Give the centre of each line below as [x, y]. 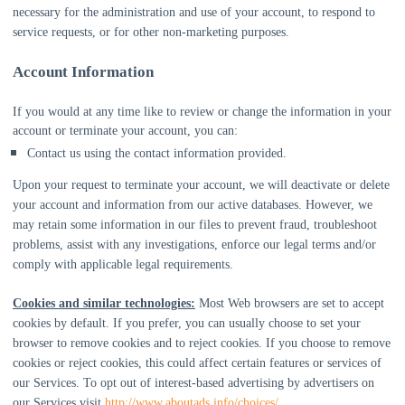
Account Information [83, 72]
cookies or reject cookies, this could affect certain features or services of [197, 363]
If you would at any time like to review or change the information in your [202, 112]
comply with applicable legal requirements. [123, 264]
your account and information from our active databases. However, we [193, 205]
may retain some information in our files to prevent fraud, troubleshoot [195, 225]
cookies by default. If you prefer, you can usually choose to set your [187, 323]
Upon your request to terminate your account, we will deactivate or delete [201, 185]
